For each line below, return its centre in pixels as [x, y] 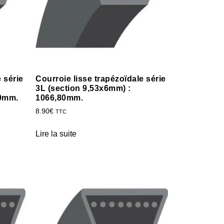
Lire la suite [56, 133]
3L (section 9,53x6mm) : [83, 88]
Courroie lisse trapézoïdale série [101, 78]
